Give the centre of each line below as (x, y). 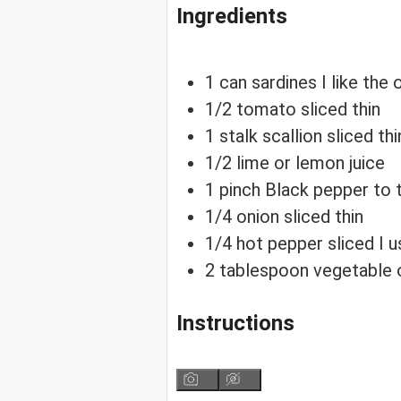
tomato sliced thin (308, 109)
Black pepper (317, 189)
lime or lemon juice (311, 162)
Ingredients (232, 16)
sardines (284, 82)
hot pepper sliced (305, 243)
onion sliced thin (300, 216)
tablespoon (264, 270)
